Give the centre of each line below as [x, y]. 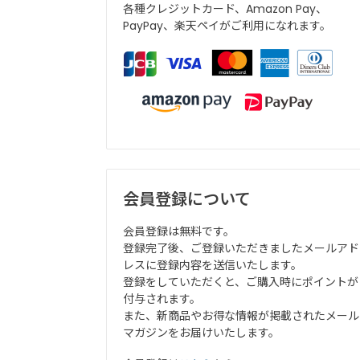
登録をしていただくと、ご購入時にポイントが [241, 282]
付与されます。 [162, 299]
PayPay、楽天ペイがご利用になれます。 [227, 25]
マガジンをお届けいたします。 [201, 333]
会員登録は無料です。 [179, 232]
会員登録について [187, 199]
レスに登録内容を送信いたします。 [213, 266]
